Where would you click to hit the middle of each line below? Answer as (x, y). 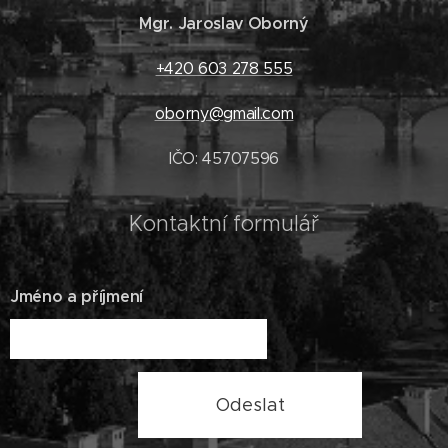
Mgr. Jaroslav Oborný (224, 23)
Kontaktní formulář (224, 223)
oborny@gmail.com (224, 113)
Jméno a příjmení (76, 296)
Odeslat (250, 405)
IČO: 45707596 (224, 158)
